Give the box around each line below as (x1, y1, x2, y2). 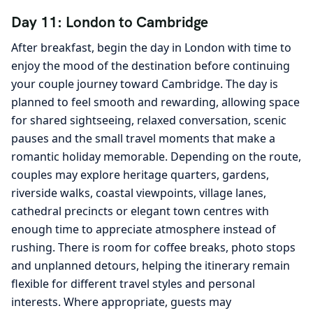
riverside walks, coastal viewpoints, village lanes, (11, 185, 266, 201)
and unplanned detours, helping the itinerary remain (11, 258, 290, 274)
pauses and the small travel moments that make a (11, 131, 275, 147)
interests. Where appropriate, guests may (11, 294, 231, 310)
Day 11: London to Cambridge (11, 12, 208, 31)
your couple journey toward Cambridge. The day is (11, 76, 278, 92)
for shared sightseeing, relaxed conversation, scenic (11, 112, 286, 129)
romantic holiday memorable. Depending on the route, (11, 149, 301, 165)
